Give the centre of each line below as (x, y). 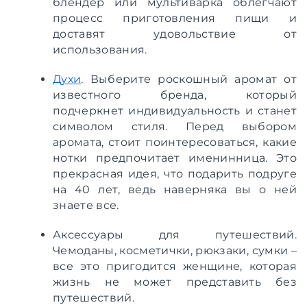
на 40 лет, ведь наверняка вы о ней (175, 189)
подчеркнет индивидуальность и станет (175, 110)
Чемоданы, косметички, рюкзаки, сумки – (175, 250)
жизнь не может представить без (175, 282)
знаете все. (86, 205)
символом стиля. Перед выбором (175, 126)
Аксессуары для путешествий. (175, 234)
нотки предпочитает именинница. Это (175, 158)
